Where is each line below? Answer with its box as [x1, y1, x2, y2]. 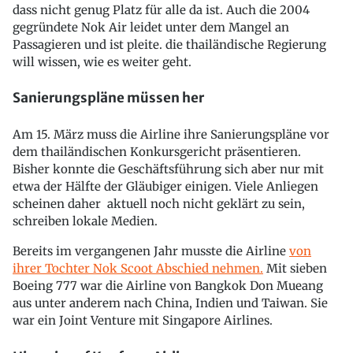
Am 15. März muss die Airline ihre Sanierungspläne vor [13, 127, 329, 142]
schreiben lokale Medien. [13, 214, 158, 229]
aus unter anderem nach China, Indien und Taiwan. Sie [13, 295, 328, 310]
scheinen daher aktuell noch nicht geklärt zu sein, [13, 196, 305, 211]
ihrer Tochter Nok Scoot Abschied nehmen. [13, 261, 263, 276]
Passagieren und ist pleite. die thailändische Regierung [13, 36, 326, 52]
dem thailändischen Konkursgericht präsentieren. [13, 144, 301, 159]
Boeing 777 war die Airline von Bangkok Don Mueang [13, 278, 323, 293]
